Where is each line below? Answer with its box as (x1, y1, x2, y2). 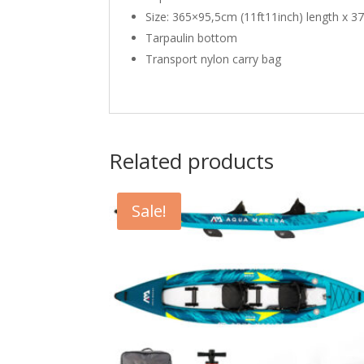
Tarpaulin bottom (145, 29, 238, 45)
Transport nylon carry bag (145, 50, 282, 67)
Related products (109, 145, 275, 175)
